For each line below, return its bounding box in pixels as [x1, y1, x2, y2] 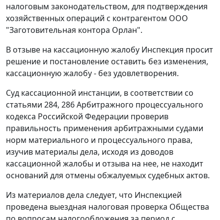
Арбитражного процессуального [75, 99, 203, 110]
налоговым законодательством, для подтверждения [6, 1, 208, 12]
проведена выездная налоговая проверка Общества [6, 201, 209, 213]
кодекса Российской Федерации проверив [6, 111, 168, 122]
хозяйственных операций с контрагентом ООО [6, 13, 188, 24]
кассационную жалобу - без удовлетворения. [6, 68, 179, 79]
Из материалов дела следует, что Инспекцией [6, 190, 182, 201]
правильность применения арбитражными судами [6, 123, 203, 134]
